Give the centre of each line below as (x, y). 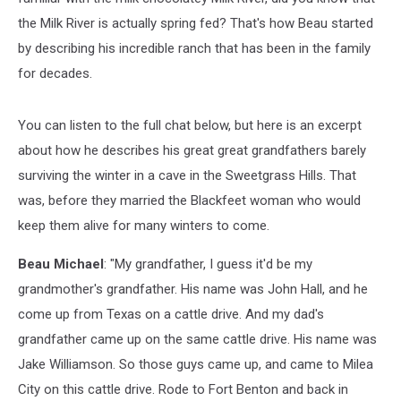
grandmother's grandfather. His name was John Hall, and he (193, 289)
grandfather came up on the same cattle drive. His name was (197, 339)
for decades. (55, 73)
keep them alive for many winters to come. (144, 225)
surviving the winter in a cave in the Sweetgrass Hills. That (187, 175)
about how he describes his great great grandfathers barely (192, 150)
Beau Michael (61, 264)
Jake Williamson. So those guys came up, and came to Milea (196, 364)
